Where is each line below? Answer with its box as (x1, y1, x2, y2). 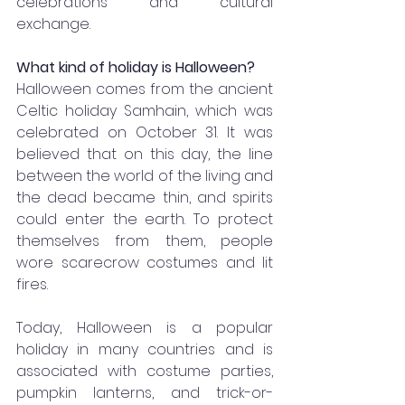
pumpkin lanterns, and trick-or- (16, 381, 273, 403)
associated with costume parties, (16, 360, 273, 381)
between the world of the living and (16, 165, 273, 186)
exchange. (16, 13, 90, 34)
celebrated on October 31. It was (16, 121, 273, 143)
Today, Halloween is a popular (16, 316, 273, 338)
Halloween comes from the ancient (16, 78, 273, 99)
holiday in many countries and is (16, 338, 273, 360)
